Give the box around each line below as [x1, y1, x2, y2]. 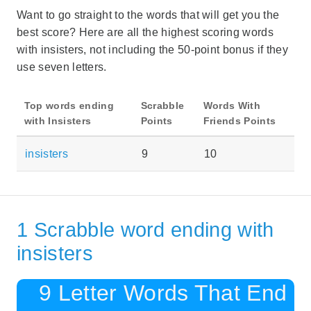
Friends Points [203, 115, 276, 127]
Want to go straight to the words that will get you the [17, 9, 280, 22]
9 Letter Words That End [39, 280, 287, 305]
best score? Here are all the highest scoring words [17, 26, 274, 39]
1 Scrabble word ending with [17, 218, 274, 241]
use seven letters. [17, 61, 107, 74]
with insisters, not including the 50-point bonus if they [17, 44, 288, 56]
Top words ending [24, 100, 114, 112]
